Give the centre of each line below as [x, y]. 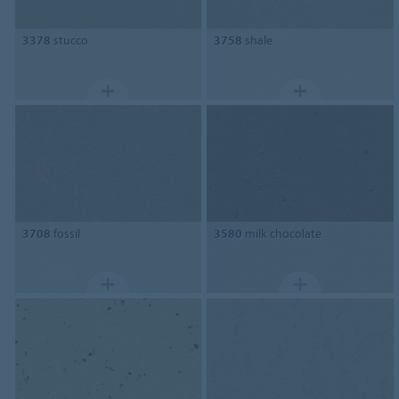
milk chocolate [282, 234]
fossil [65, 234]
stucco [69, 40]
